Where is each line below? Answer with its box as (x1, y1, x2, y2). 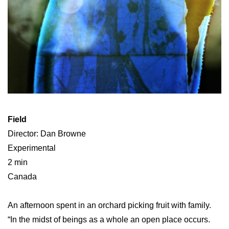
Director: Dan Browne (8, 129, 86, 139)
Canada (8, 172, 37, 181)
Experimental (8, 144, 56, 153)
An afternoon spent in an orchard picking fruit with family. (8, 201, 211, 210)
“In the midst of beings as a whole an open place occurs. (8, 215, 210, 224)
